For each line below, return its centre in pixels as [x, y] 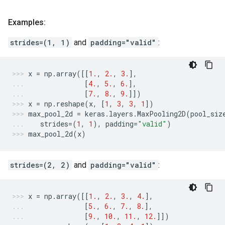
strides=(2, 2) [40, 165]
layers [121, 114]
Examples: [27, 22]
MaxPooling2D [161, 114]
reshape [70, 104]
